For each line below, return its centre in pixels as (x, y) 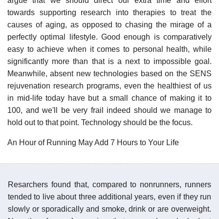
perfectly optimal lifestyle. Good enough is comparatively (109, 37)
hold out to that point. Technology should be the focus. (100, 122)
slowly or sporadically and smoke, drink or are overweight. (109, 209)
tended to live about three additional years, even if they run (109, 197)
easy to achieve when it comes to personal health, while (109, 49)
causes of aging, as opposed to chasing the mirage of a (109, 24)
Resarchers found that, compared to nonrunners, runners (109, 184)
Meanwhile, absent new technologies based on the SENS (109, 73)
